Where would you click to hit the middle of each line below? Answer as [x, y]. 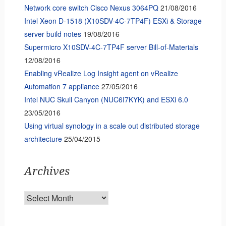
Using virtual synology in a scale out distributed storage [112, 125]
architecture [43, 138]
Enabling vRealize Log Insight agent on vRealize [101, 73]
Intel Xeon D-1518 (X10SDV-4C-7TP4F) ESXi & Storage [113, 20]
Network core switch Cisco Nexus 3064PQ [91, 7]
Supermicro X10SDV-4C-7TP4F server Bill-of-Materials [111, 47]
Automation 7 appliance [62, 86]
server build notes [52, 34]
